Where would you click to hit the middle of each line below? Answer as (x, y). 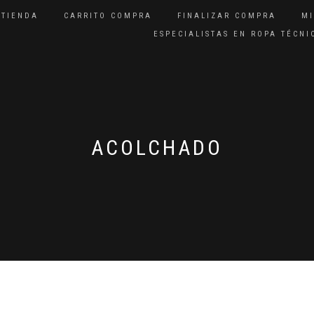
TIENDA (20, 16)
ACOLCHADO (157, 148)
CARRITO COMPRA (108, 16)
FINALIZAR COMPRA (227, 16)
